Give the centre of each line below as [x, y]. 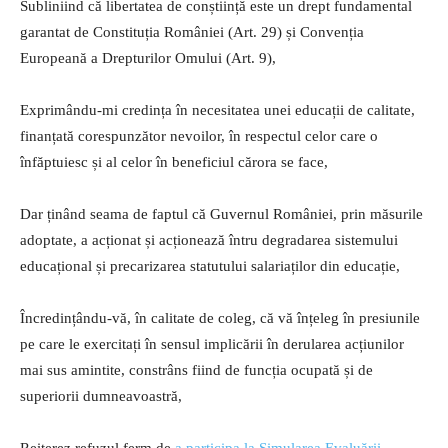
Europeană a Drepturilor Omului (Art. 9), [148, 57]
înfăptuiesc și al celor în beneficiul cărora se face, [174, 161]
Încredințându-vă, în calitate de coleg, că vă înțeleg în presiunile [220, 317]
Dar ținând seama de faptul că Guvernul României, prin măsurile [221, 213]
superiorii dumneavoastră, [101, 395]
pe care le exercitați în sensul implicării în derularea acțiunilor [212, 343]
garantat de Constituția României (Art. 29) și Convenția [192, 31]
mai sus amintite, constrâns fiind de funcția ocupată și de [196, 369]
